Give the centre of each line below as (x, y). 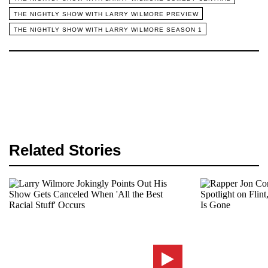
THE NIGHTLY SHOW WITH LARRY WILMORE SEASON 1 (108, 29)
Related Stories (65, 150)
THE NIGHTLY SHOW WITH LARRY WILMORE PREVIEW (106, 14)
